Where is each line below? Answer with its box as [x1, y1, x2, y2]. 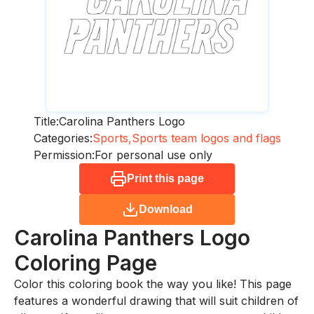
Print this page [127, 172, 204, 184]
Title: [33, 114, 59, 128]
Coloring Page [14, 250, 157, 275]
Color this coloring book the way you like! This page [14, 276, 292, 291]
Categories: [33, 130, 93, 145]
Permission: [33, 147, 95, 162]
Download [138, 203, 193, 215]
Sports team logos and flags [131, 130, 281, 145]
